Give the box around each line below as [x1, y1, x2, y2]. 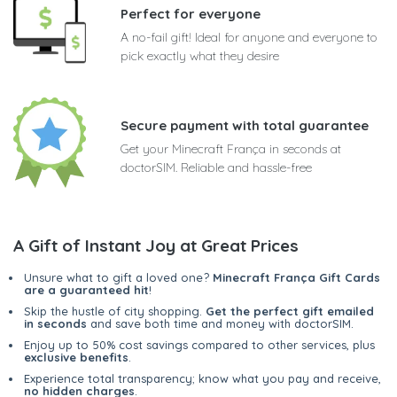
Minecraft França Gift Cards [213, 269, 380, 284]
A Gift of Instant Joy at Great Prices [13, 234, 299, 256]
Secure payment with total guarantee [121, 116, 369, 134]
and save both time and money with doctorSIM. [87, 315, 354, 331]
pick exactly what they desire [121, 47, 279, 64]
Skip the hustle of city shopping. [24, 303, 206, 318]
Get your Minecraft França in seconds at [121, 140, 341, 157]
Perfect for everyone [121, 4, 261, 22]
